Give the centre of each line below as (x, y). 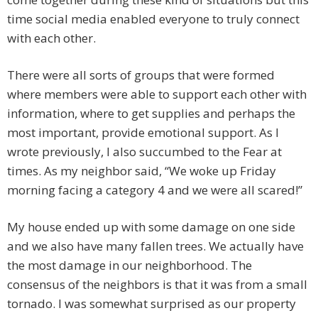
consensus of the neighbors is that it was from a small (157, 285)
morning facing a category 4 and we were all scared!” (155, 190)
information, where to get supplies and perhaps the (151, 114)
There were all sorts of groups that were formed (141, 75)
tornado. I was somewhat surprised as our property (152, 304)
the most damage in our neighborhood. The (130, 265)
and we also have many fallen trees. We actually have (155, 246)
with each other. (51, 38)
